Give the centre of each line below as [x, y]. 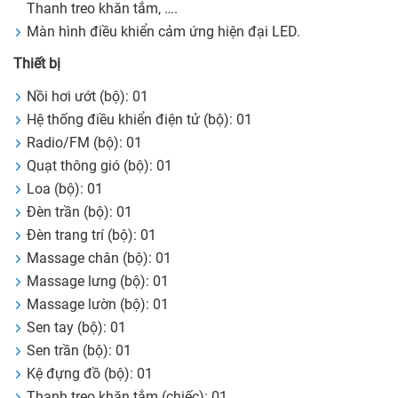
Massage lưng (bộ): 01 [98, 282]
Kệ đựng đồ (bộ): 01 [90, 374]
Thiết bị [37, 64]
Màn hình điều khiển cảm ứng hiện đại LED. [163, 32]
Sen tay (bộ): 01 [76, 328]
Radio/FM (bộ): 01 [84, 143]
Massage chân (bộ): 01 [99, 259]
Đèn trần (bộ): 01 [80, 212]
